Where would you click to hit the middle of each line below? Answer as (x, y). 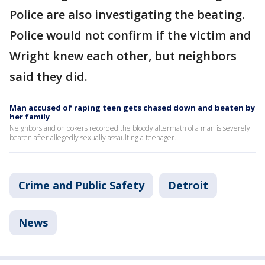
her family (30, 117)
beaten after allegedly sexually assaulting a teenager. (93, 138)
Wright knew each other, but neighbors (123, 56)
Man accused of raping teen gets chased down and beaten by (132, 108)
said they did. (50, 77)
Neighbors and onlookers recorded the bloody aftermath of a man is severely (130, 128)
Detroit (188, 185)
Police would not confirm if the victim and (130, 35)
